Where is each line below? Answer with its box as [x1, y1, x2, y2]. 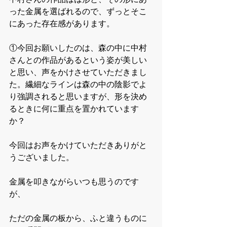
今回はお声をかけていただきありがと [9, 140, 147, 150]
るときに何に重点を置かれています [9, 103, 139, 113]
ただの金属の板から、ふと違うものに [9, 213, 147, 223]
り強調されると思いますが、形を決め [9, 91, 147, 101]
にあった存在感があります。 [9, 18, 115, 28]
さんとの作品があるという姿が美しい [9, 55, 147, 65]
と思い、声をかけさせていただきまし [9, 67, 147, 77]
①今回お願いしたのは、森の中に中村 [9, 43, 147, 53]
